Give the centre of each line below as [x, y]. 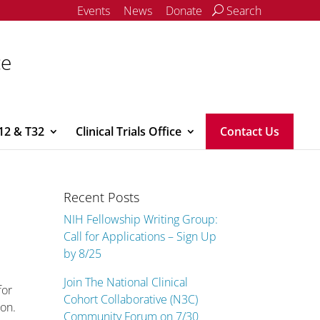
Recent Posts [102, 197]
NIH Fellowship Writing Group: [141, 219]
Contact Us [250, 131]
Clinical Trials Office [129, 131]
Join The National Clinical [126, 282]
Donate [184, 11]
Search [242, 11]
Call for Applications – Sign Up [140, 236]
